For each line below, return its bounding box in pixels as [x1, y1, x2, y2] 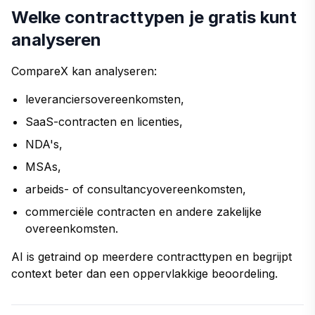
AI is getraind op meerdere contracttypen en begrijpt [11, 249, 292, 264]
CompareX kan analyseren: [11, 63, 157, 78]
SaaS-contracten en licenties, [25, 114, 183, 129]
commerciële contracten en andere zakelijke [25, 204, 262, 219]
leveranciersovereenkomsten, [25, 91, 184, 106]
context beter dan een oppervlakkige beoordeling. [11, 266, 278, 281]
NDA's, [25, 136, 63, 151]
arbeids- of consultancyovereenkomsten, [25, 181, 246, 196]
